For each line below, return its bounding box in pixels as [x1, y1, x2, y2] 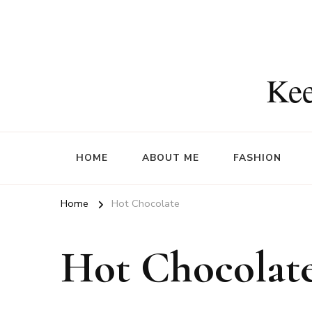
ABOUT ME [142, 151, 199, 164]
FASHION [233, 151, 281, 164]
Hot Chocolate [111, 196, 180, 210]
